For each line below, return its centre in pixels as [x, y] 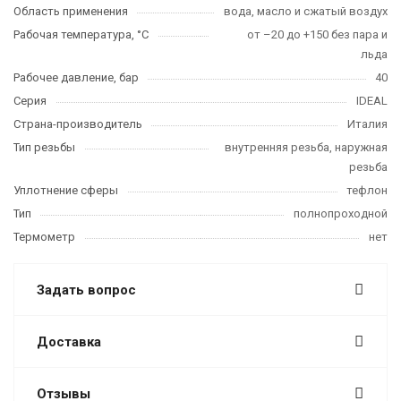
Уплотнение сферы [66, 190]
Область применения [71, 11]
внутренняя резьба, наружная [306, 147]
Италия [367, 124]
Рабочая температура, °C [81, 34]
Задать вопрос [86, 290]
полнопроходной [341, 213]
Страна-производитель [78, 124]
